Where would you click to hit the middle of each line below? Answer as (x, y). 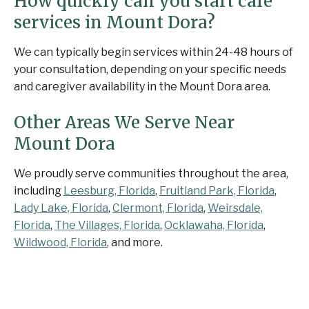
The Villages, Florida (107, 225)
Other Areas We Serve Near (124, 122)
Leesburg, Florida (109, 190)
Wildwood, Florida (60, 242)
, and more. (135, 242)
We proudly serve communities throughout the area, (151, 173)
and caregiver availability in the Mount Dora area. (142, 86)
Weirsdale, (235, 208)
